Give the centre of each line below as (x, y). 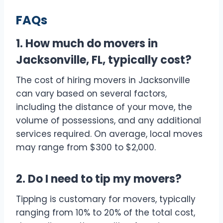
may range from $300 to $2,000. (86, 148)
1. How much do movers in (87, 44)
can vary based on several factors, (91, 94)
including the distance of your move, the (104, 107)
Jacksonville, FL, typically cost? (104, 60)
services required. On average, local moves (109, 134)
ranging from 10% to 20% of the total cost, (106, 213)
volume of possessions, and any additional (109, 121)
